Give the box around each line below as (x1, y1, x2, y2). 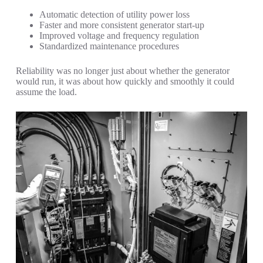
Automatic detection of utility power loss (39, 9, 190, 20)
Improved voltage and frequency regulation (39, 31, 199, 41)
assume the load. (15, 87, 77, 97)
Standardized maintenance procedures (39, 41, 179, 52)
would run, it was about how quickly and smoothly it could (15, 76, 234, 87)
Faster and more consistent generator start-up (39, 20, 204, 31)
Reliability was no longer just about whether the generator (15, 66, 230, 76)
